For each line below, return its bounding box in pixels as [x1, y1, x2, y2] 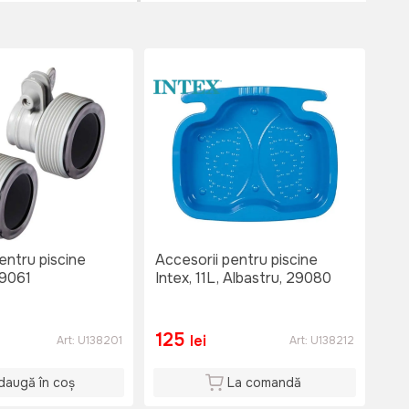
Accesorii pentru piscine [155, 250, 318, 270]
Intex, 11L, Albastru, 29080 [155, 268, 331, 288]
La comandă [226, 374, 301, 392]
